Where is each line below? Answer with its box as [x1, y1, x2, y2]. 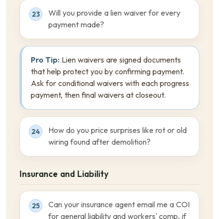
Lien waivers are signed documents [60, 56, 181, 64]
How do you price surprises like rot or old [48, 126, 187, 134]
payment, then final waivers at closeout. [31, 91, 166, 99]
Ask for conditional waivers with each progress [31, 79, 189, 88]
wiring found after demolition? [48, 138, 151, 146]
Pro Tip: [31, 56, 60, 64]
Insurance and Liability [20, 169, 109, 179]
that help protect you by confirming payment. [31, 67, 184, 76]
